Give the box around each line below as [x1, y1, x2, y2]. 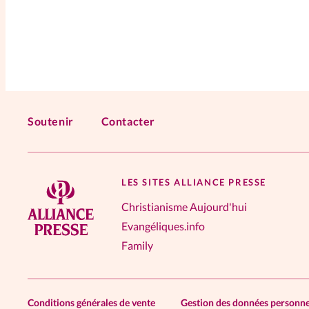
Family [121, 238, 153, 252]
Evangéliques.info [121, 219, 205, 232]
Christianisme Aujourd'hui [121, 199, 247, 213]
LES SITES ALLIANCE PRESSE [121, 176, 266, 188]
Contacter [101, 114, 156, 128]
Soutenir [28, 114, 74, 128]
